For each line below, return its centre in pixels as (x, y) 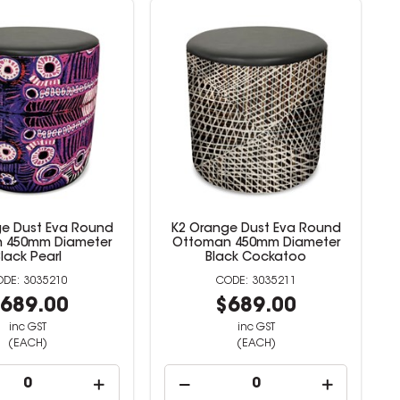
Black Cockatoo (256, 258)
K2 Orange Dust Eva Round (256, 229)
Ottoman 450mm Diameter (256, 244)
